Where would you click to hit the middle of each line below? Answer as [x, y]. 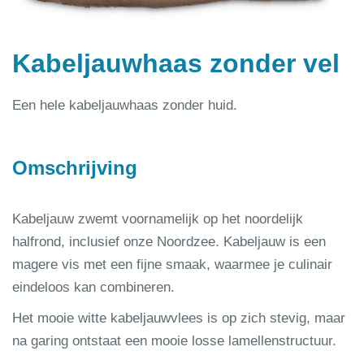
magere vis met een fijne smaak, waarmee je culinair [172, 264]
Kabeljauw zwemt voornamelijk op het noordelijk [158, 219]
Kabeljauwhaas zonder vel [176, 63]
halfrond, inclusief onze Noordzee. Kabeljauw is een [169, 241]
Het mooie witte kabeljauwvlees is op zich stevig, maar [179, 318]
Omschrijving [75, 167]
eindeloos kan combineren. [93, 287]
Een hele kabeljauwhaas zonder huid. [125, 105]
